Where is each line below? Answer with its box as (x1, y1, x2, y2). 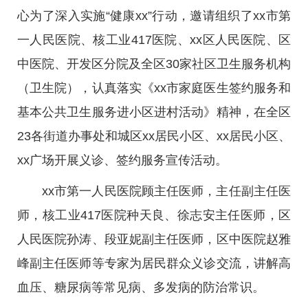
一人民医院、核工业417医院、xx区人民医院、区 (17, 33, 291, 47)
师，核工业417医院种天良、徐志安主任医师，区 (17, 208, 291, 222)
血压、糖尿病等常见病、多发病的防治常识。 (17, 280, 265, 294)
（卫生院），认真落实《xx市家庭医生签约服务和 (17, 81, 291, 95)
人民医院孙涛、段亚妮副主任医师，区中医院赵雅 (17, 232, 291, 246)
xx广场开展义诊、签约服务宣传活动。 (17, 153, 228, 167)
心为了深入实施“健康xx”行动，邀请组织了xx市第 (17, 9, 291, 23)
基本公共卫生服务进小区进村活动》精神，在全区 (17, 105, 291, 119)
